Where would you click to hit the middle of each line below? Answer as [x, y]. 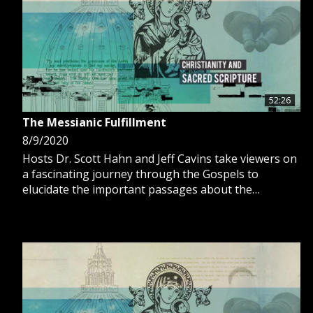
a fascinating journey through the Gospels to [140, 174]
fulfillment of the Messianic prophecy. [121, 204]
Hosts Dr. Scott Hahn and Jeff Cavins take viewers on [160, 158]
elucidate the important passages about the [137, 189]
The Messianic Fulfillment [94, 122]
